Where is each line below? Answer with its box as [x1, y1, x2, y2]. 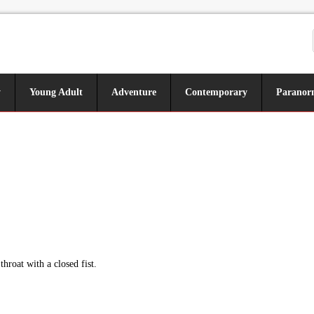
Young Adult [29, 87, 83, 97]
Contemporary [185, 87, 247, 97]
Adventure [111, 87, 156, 97]
